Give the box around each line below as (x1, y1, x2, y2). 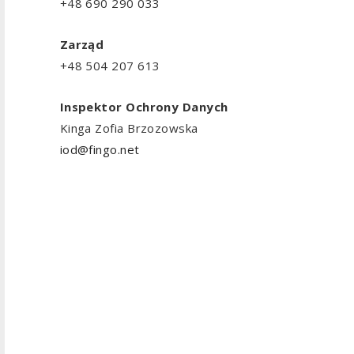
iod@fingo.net (59, 141, 140, 157)
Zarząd (59, 36, 104, 52)
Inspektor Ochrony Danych (59, 98, 228, 115)
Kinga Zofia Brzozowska (59, 119, 198, 136)
